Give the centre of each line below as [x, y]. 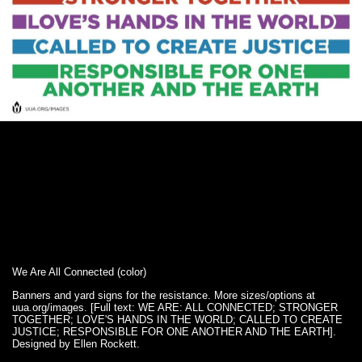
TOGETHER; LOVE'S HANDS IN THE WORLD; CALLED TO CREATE [177, 320]
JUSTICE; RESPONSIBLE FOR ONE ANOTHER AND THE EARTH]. [174, 332]
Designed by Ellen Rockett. [76, 344]
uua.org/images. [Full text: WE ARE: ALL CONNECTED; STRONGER [175, 307]
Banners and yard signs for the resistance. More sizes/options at [164, 295]
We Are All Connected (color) [79, 272]
